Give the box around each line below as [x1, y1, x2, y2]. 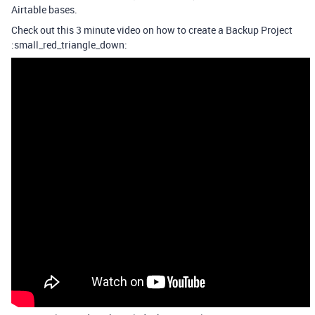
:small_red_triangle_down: [11, 38, 127, 51]
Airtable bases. [11, 3, 77, 16]
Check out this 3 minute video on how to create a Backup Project [11, 23, 292, 37]
